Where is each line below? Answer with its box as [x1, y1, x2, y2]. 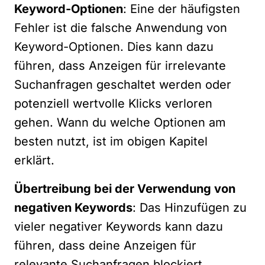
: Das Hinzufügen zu [132, 200, 247, 215]
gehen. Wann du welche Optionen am [14, 115, 226, 130]
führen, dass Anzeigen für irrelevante [14, 58, 226, 73]
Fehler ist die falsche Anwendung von [14, 20, 227, 35]
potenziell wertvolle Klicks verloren [14, 96, 212, 111]
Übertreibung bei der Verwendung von [14, 181, 235, 196]
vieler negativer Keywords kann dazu [14, 219, 223, 234]
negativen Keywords [14, 200, 132, 215]
